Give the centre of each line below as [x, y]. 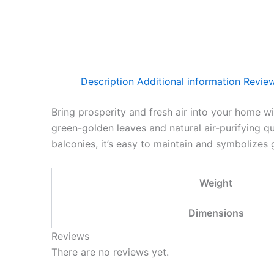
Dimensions [216, 213]
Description [107, 81]
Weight [216, 183]
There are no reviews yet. [110, 252]
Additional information [189, 81]
